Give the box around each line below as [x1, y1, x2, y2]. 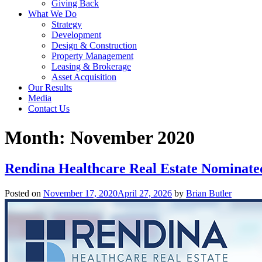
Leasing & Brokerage [51, 61, 131, 72]
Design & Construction [51, 40, 137, 51]
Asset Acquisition [51, 72, 116, 82]
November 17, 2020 [43, 188, 118, 199]
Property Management [51, 51, 133, 61]
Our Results [28, 82, 72, 93]
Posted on [5, 188, 43, 199]
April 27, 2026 [118, 188, 172, 199]
